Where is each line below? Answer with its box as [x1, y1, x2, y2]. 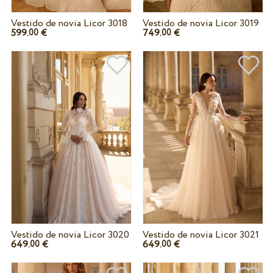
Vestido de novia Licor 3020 [10, 228, 129, 243]
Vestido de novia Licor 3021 [143, 228, 259, 243]
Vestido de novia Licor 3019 [143, 16, 259, 30]
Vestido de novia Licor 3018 [10, 16, 127, 30]
